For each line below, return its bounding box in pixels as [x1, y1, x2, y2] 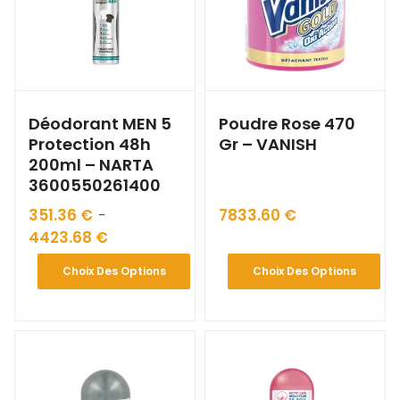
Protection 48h [29, 133, 151, 156]
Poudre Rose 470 [219, 112, 355, 136]
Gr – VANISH [219, 133, 317, 156]
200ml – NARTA [29, 154, 154, 177]
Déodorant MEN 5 [29, 112, 171, 136]
